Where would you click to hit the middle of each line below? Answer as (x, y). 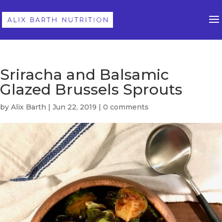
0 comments (126, 107)
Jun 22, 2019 (75, 107)
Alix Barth (28, 107)
